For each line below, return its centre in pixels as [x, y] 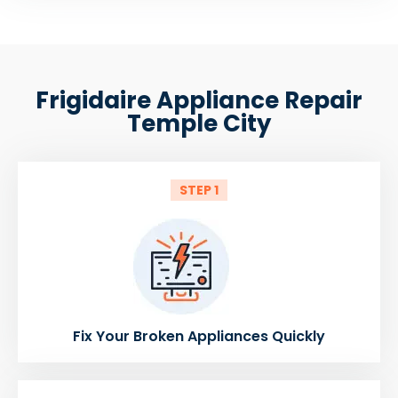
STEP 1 [199, 190]
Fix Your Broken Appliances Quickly [199, 336]
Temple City [199, 123]
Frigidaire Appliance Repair [199, 100]
